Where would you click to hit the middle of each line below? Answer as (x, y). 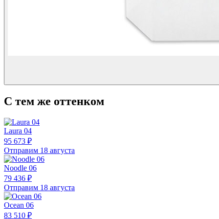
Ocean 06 (19, 205)
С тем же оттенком (54, 101)
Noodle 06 (20, 168)
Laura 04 (18, 131)
